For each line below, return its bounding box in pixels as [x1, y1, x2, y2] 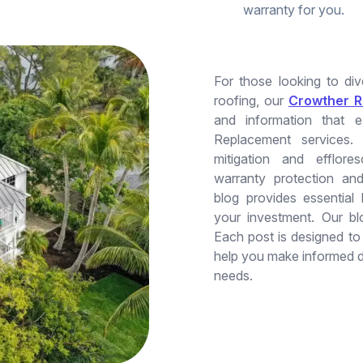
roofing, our [214, 92, 288, 109]
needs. [214, 267, 253, 284]
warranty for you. [243, 2, 344, 18]
